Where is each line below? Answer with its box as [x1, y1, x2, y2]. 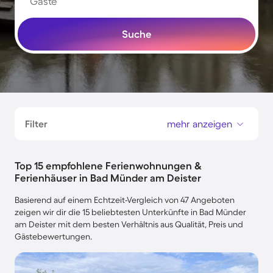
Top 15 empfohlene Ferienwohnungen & [15, 160, 202, 171]
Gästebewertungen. [15, 232, 92, 241]
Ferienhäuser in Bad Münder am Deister [15, 172, 201, 183]
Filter [25, 118, 48, 129]
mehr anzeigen [167, 118, 232, 129]
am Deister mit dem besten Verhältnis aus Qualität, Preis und [15, 219, 243, 229]
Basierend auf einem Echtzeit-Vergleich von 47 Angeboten [15, 195, 235, 205]
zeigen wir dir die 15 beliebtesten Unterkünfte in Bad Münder [15, 207, 246, 217]
